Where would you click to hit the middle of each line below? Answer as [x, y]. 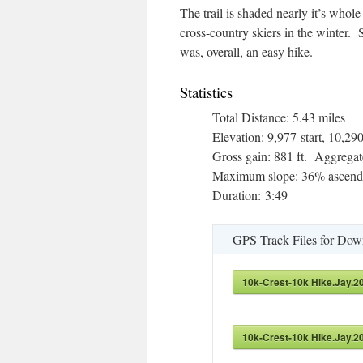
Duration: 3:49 [250, 195]
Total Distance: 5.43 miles [279, 117]
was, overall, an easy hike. [246, 52]
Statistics [206, 92]
